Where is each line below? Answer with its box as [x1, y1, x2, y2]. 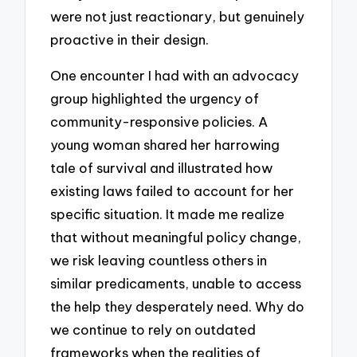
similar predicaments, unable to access [50, 275, 302, 292]
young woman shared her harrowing [50, 136, 280, 154]
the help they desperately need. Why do [50, 298, 305, 316]
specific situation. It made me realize [50, 206, 285, 223]
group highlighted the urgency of [50, 90, 260, 108]
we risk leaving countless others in [50, 252, 268, 269]
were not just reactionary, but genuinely [50, 8, 305, 25]
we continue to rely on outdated [50, 321, 257, 339]
